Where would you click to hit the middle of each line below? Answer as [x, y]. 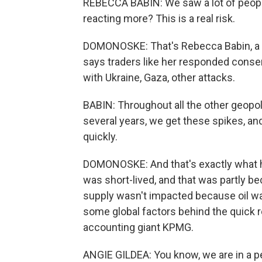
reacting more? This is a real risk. [159, 18]
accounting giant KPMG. [138, 227]
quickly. [100, 137]
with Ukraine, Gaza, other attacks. [159, 77]
